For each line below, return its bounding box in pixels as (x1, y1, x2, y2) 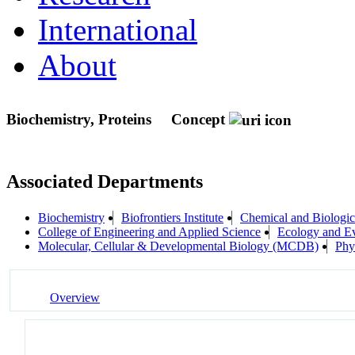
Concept (171, 110, 225, 128)
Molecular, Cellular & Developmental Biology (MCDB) (38, 239, 319, 254)
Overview (50, 290, 100, 304)
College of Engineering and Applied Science (38, 225, 261, 239)
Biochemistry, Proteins (6, 110, 155, 128)
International (38, 12, 197, 47)
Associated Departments (6, 171, 203, 193)
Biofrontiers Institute (121, 211, 223, 225)
